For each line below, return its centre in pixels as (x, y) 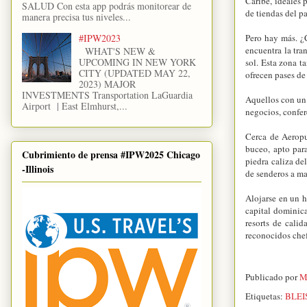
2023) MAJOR (107, 84)
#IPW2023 (99, 38)
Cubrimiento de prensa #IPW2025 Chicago (111, 154)
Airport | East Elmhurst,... (75, 106)
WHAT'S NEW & (117, 51)
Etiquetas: (265, 296)
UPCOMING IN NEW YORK (137, 62)
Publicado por (272, 277)
